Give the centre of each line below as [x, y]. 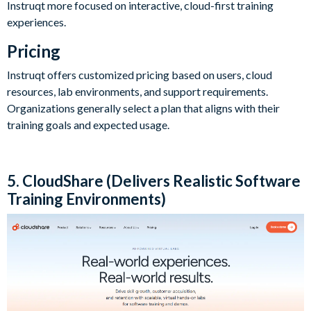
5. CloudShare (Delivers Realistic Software [154, 180]
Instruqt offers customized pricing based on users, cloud [140, 74]
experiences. [36, 22]
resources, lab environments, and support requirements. [137, 91]
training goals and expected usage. [88, 124]
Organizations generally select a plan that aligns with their [143, 108]
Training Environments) [86, 199]
